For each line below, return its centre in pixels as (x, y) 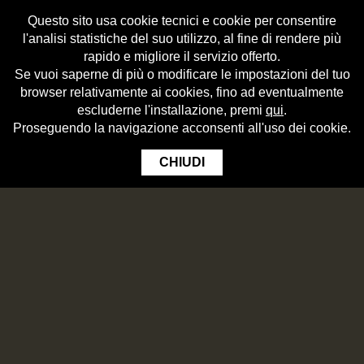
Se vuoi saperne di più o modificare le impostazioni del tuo (182, 74)
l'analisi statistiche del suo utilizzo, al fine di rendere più (182, 39)
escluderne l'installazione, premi (171, 110)
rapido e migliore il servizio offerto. (182, 56)
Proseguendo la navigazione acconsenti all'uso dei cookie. (182, 128)
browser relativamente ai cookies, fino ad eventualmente (182, 92)
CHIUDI (182, 162)
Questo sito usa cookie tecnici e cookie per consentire (182, 21)
